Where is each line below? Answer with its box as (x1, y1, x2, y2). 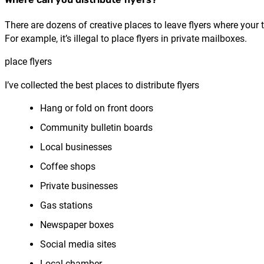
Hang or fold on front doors (40, 102, 153, 114)
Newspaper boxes (40, 219, 114, 230)
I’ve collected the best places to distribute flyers (5, 79, 199, 91)
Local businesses (40, 141, 112, 153)
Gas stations (40, 199, 93, 211)
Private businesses (40, 180, 118, 192)
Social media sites (40, 238, 116, 250)
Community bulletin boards (40, 121, 153, 133)
